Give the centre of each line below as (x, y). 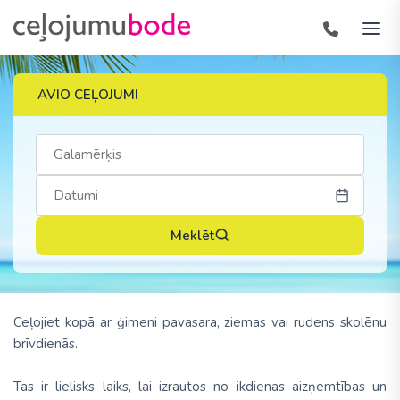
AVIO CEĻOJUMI (88, 95)
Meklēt (192, 236)
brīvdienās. (46, 344)
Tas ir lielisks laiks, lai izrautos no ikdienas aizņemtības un (200, 387)
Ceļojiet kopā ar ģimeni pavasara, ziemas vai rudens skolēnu (200, 322)
